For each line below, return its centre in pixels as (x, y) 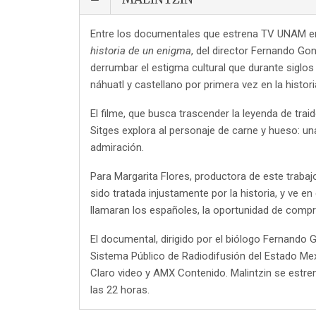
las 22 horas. (120, 290)
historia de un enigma (141, 50)
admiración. (117, 147)
